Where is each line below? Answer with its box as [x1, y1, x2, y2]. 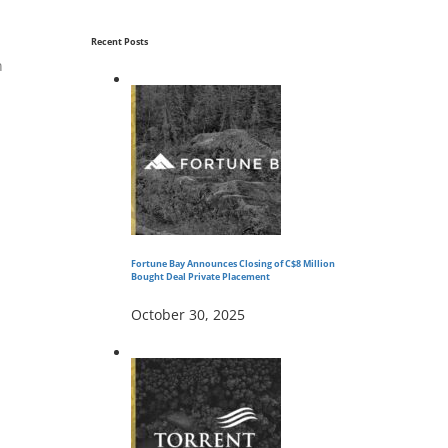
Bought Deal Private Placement [131, 269, 270, 283]
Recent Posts [91, 35, 148, 48]
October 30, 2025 [131, 304, 245, 324]
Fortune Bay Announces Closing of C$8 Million [131, 256, 335, 270]
